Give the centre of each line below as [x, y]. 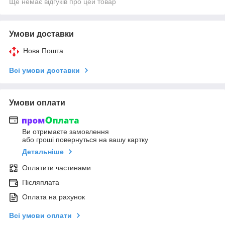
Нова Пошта [43, 50]
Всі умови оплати [40, 216]
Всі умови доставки [44, 70]
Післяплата [41, 183]
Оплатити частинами [57, 168]
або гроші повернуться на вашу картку [85, 140]
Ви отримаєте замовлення [66, 132]
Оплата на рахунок [53, 197]
